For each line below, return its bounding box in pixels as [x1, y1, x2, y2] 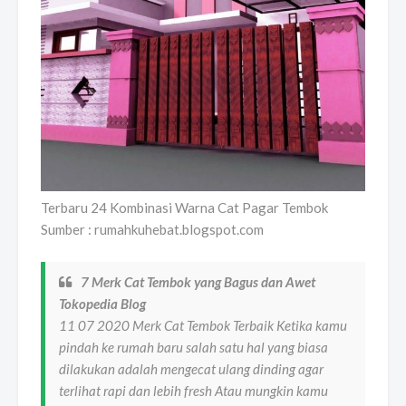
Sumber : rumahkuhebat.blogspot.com [41, 220, 264, 237]
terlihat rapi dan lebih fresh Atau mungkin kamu [59, 382, 328, 399]
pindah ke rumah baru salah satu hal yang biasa [59, 338, 328, 355]
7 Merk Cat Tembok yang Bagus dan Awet [81, 273, 315, 290]
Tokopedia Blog [59, 295, 146, 312]
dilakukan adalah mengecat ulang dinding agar [59, 360, 324, 377]
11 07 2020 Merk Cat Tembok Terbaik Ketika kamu [59, 316, 347, 333]
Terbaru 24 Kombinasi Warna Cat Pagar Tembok [41, 198, 328, 216]
